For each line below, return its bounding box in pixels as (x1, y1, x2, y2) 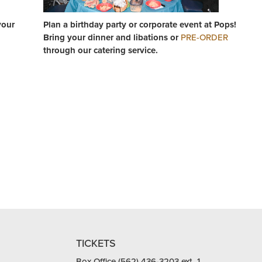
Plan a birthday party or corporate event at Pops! (43, 19, 236, 30)
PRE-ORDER (181, 32, 228, 43)
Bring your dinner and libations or (43, 32, 181, 43)
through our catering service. (43, 45, 160, 56)
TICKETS (75, 237, 116, 250)
